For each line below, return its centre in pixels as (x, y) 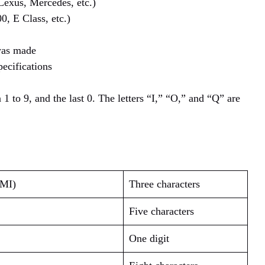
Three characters (164, 184)
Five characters (161, 211)
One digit (149, 239)
